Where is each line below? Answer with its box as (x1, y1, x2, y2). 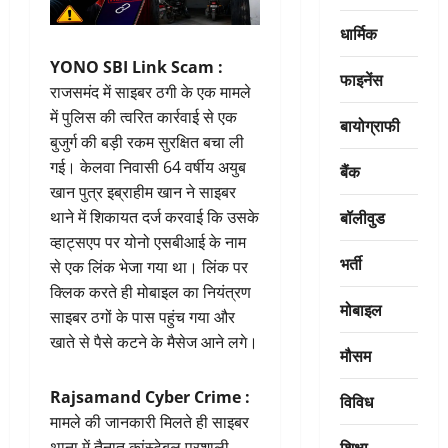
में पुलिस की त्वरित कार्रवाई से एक (50, 105, 237, 128)
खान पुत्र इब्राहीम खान (50, 180, 182, 203)
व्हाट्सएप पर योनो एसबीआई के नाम (50, 230, 246, 253)
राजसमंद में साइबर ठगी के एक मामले (50, 80, 251, 103)
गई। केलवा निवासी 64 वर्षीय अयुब (50, 155, 246, 178)
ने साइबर (186, 180, 236, 203)
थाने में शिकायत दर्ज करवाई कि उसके (50, 205, 259, 228)
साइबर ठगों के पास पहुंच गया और (50, 305, 235, 328)
